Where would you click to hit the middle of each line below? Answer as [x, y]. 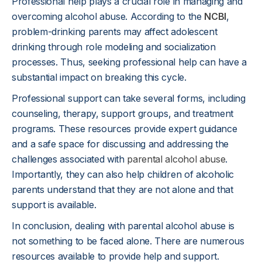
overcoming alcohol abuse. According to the [108, 16]
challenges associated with [68, 159]
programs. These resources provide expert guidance [125, 129]
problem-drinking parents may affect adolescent [115, 32]
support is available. [54, 205]
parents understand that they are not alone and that [123, 189]
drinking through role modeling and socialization [114, 47]
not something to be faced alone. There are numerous [128, 241]
